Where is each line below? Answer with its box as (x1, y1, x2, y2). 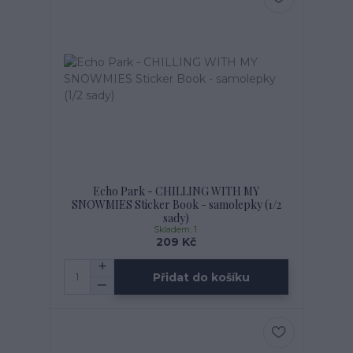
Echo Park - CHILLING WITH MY (93, 184, 260, 199)
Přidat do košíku (153, 269, 251, 284)
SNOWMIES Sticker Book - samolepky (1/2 (71, 197, 281, 212)
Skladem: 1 (153, 225, 199, 235)
